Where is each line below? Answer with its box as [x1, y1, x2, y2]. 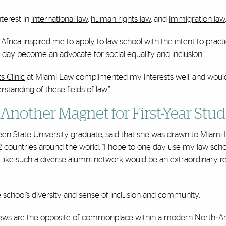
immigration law [169, 15, 225, 24]
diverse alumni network [40, 155, 123, 164]
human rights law [91, 15, 151, 24]
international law [31, 15, 88, 24]
